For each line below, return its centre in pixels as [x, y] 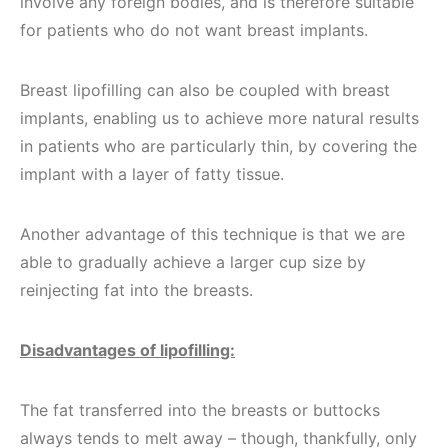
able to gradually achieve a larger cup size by [193, 262]
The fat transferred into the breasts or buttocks [200, 410]
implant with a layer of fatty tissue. [152, 174]
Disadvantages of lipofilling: [127, 350]
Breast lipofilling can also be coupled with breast [205, 90]
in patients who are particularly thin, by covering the [218, 146]
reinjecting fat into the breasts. [136, 290]
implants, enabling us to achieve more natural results [219, 118]
